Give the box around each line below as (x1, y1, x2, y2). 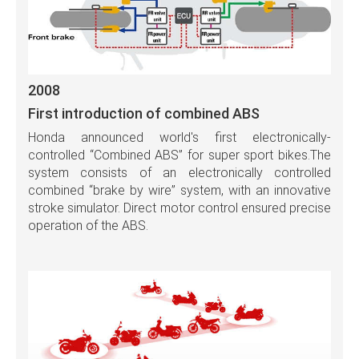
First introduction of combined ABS (28, 105, 260, 123)
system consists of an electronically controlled (28, 165, 331, 181)
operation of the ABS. (28, 218, 148, 234)
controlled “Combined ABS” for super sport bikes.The (28, 147, 331, 163)
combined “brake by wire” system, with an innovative (28, 183, 331, 199)
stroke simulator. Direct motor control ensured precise (28, 200, 331, 216)
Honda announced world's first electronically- (28, 130, 331, 146)
